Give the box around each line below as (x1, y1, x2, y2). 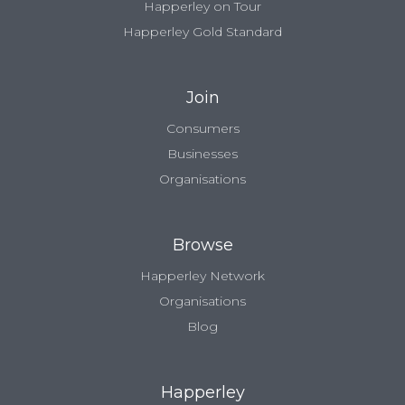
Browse (172, 235, 233, 256)
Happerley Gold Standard (123, 24, 282, 41)
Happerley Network (140, 268, 265, 285)
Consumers (165, 120, 240, 137)
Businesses (167, 146, 238, 163)
